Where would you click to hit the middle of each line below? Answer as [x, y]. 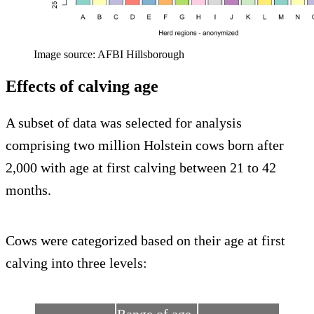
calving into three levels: [76, 263]
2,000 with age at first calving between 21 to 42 [141, 168]
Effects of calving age [82, 87]
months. [28, 190]
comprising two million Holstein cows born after [145, 145]
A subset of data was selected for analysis [124, 123]
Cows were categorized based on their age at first [145, 241]
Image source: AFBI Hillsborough [109, 55]
